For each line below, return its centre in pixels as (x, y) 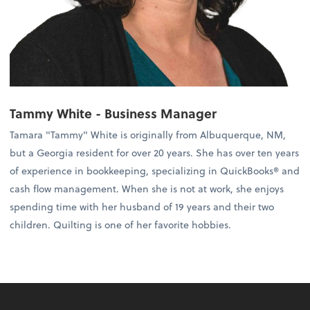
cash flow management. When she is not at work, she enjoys (147, 188)
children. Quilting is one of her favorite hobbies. (121, 224)
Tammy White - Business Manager (113, 113)
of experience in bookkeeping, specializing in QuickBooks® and (155, 170)
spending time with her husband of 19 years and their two (142, 206)
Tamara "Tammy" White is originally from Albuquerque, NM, (148, 134)
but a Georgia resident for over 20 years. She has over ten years (155, 152)
